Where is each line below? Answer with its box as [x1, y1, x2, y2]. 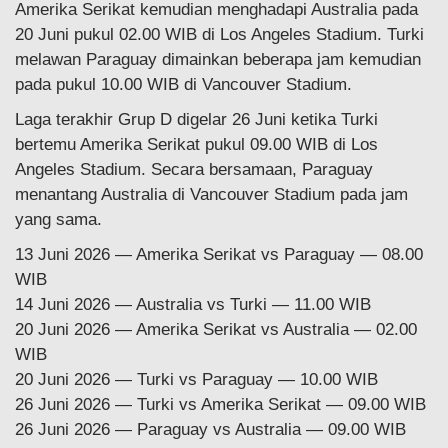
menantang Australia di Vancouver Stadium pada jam [15, 184, 408, 204]
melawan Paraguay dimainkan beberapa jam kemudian [15, 49, 421, 69]
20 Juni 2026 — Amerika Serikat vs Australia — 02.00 [15, 319, 417, 339]
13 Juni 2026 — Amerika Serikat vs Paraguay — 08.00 [15, 244, 423, 264]
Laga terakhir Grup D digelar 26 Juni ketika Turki [15, 109, 378, 129]
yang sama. [15, 209, 102, 229]
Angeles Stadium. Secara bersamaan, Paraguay [15, 159, 373, 179]
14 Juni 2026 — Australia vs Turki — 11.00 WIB [15, 294, 371, 314]
